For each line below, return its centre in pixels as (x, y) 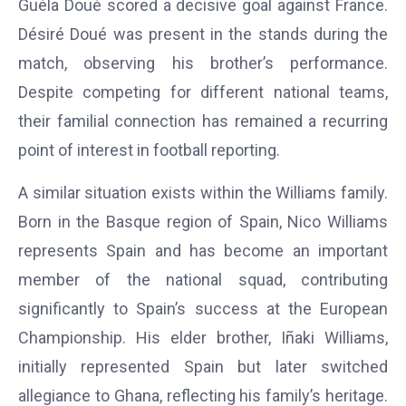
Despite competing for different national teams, (203, 92)
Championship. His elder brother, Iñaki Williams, (203, 337)
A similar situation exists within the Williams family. (203, 192)
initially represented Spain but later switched (203, 366)
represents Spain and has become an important (203, 250)
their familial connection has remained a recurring (203, 121)
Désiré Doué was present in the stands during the (203, 34)
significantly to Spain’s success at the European (203, 308)
